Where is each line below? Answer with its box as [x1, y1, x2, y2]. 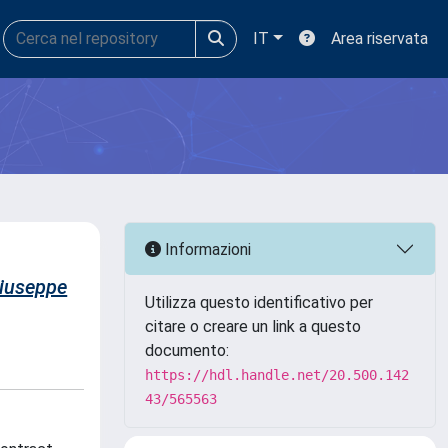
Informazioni [161, 239, 251, 259]
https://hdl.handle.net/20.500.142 [145, 367, 409, 383]
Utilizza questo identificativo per [145, 293, 373, 312]
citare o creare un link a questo [145, 317, 361, 336]
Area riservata [331, 29, 428, 48]
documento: [145, 341, 229, 360]
